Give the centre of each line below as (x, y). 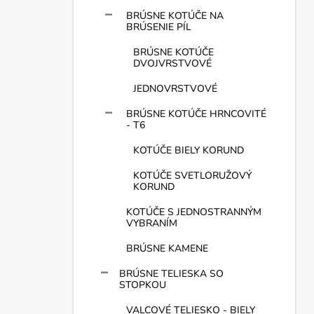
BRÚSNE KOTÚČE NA (175, 16)
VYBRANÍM (152, 223)
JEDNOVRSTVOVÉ (175, 89)
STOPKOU (143, 285)
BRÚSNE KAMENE (167, 248)
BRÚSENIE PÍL (159, 27)
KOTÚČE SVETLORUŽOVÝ (192, 176)
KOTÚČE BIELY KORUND (189, 150)
